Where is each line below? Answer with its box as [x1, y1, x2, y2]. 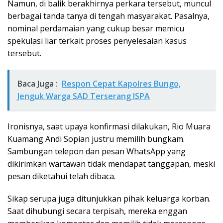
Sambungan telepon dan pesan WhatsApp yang [7, 146, 186, 157]
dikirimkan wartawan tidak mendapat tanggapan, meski [7, 158, 215, 170]
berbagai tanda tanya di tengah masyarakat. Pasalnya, [7, 10, 210, 22]
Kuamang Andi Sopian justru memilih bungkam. [7, 133, 185, 145]
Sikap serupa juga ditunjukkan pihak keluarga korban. [7, 193, 211, 205]
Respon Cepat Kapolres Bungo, [62, 78, 181, 90]
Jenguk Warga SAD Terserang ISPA [17, 91, 150, 102]
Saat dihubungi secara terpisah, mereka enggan [7, 206, 187, 217]
